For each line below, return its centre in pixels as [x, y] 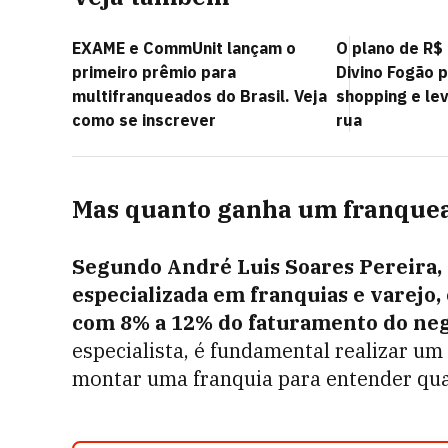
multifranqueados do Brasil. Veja [199, 96]
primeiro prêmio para [154, 72]
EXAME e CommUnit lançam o [184, 48]
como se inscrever [144, 120]
